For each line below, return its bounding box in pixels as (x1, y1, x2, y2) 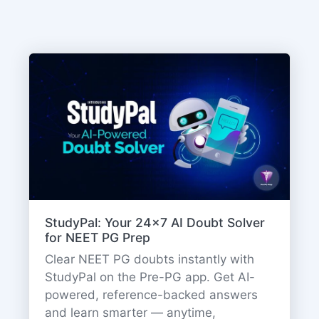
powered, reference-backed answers (44, 288, 258, 303)
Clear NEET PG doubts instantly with (44, 252, 254, 267)
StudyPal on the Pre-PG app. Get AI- (44, 270, 255, 285)
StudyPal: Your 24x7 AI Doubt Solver (44, 215, 265, 231)
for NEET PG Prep (44, 230, 150, 246)
